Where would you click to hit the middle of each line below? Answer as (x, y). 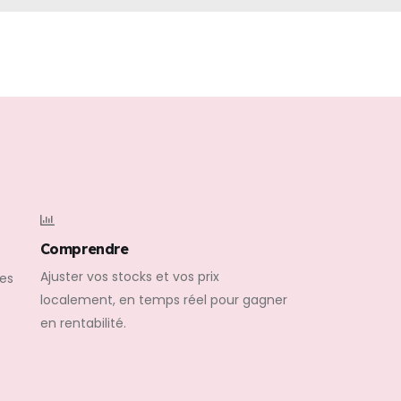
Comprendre (84, 248)
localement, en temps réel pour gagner (163, 300)
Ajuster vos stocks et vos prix (129, 277)
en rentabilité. (83, 324)
